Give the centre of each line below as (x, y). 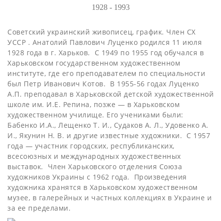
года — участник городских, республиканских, (91, 146)
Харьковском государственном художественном (94, 63)
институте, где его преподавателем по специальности (106, 73)
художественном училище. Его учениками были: (95, 115)
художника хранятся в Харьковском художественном (103, 187)
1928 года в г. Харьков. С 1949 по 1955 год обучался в (106, 53)
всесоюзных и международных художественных (94, 156)
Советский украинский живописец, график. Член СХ (102, 32)
